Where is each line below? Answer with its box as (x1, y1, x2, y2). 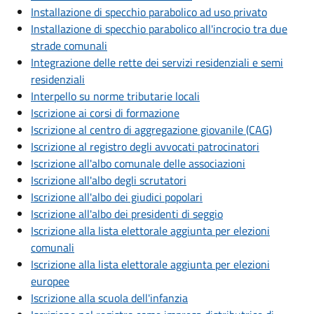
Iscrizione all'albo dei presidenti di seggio (31, 205, 223, 223)
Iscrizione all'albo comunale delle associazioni (31, 155, 245, 172)
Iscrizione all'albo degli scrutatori (31, 172, 186, 189)
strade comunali (31, 37, 107, 55)
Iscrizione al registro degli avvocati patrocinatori (31, 138, 259, 156)
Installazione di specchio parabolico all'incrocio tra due (31, 20, 287, 38)
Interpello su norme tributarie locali (31, 88, 200, 105)
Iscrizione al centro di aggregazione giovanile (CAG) (31, 121, 272, 139)
